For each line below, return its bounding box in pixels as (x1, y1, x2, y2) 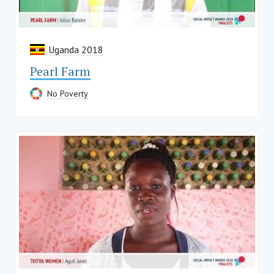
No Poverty (47, 88, 88, 100)
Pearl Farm (30, 63, 91, 80)
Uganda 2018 (48, 43, 103, 56)
